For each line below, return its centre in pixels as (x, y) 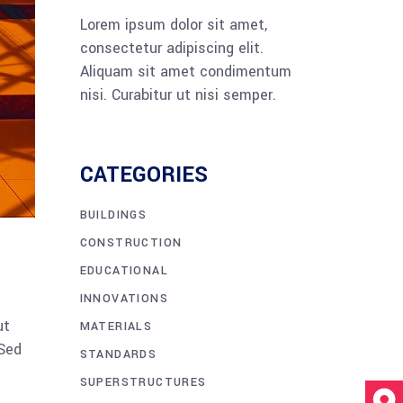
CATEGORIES (143, 175)
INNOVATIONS (124, 298)
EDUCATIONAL (124, 270)
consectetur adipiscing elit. (171, 48)
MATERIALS (116, 326)
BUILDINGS (113, 215)
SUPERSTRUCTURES (143, 382)
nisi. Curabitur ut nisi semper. (178, 94)
